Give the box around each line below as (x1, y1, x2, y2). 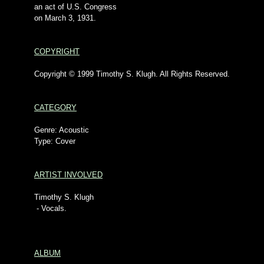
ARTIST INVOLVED (34, 170, 103, 179)
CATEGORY (34, 103, 77, 112)
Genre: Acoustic (34, 126, 89, 134)
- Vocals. (34, 204, 67, 213)
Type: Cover (34, 137, 75, 146)
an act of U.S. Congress (34, 2, 117, 11)
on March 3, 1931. (34, 14, 96, 22)
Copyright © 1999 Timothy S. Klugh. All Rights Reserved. (34, 70, 230, 78)
